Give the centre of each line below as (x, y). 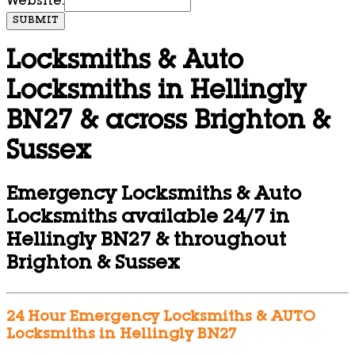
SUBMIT (36, 21)
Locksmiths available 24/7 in (148, 219)
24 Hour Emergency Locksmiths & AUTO (161, 317)
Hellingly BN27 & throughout (146, 242)
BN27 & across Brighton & (168, 122)
